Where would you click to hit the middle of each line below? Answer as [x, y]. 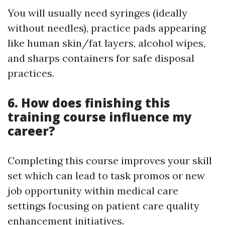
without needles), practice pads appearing [107, 28]
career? [31, 131]
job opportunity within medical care [93, 191]
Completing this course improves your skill [110, 161]
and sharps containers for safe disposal [101, 58]
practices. [31, 73]
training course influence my [100, 117]
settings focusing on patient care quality [103, 206]
